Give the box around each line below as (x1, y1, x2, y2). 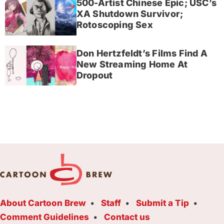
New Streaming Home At (76, 58, 188, 69)
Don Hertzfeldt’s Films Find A (76, 47, 207, 58)
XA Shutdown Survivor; (76, 8, 183, 19)
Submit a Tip (136, 198, 189, 208)
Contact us (104, 212, 150, 222)
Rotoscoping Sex (76, 19, 153, 30)
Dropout (76, 69, 113, 80)
